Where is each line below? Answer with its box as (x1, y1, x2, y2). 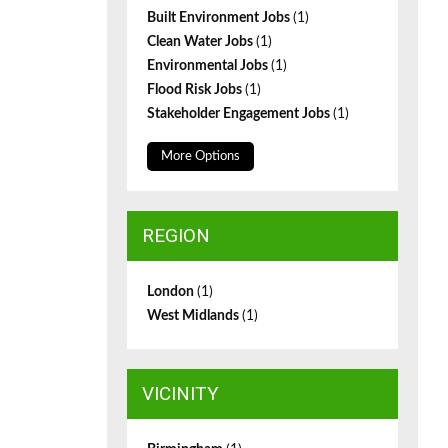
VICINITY (142, 382, 219, 405)
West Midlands (147, 309, 242, 323)
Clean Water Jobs (147, 35, 256, 49)
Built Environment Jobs (147, 11, 293, 25)
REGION (142, 224, 210, 247)
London (147, 285, 197, 299)
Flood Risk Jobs (147, 83, 245, 97)
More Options (161, 150, 240, 163)
